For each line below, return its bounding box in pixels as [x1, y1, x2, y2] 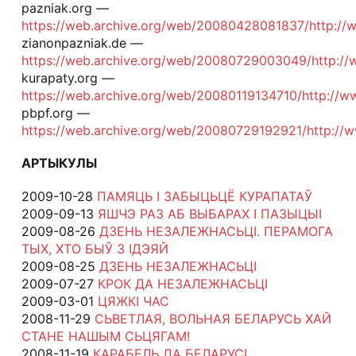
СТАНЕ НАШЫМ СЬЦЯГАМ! [21, 327, 190, 344]
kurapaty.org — [21, 70, 114, 87]
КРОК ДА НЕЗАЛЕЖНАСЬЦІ [97, 275, 268, 292]
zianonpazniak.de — [21, 35, 143, 52]
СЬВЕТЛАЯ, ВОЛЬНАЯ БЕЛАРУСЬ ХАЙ [94, 310, 331, 327]
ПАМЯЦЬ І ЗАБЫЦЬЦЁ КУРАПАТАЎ [96, 188, 312, 204]
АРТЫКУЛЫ [21, 155, 97, 172]
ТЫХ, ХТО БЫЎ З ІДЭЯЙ [21, 240, 168, 257]
